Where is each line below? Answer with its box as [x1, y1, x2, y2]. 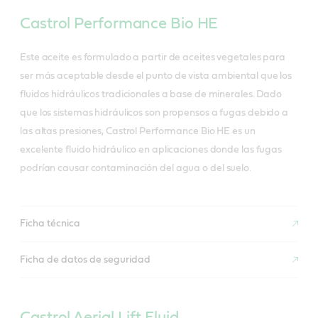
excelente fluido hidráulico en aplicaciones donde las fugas [20, 145, 283, 155]
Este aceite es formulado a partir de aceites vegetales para [20, 53, 286, 63]
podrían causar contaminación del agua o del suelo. [20, 163, 251, 174]
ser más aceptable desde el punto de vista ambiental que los [20, 71, 292, 82]
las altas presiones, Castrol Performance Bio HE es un [20, 126, 256, 137]
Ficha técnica [20, 218, 80, 229]
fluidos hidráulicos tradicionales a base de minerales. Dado [20, 89, 283, 100]
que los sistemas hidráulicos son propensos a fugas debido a [20, 108, 289, 119]
